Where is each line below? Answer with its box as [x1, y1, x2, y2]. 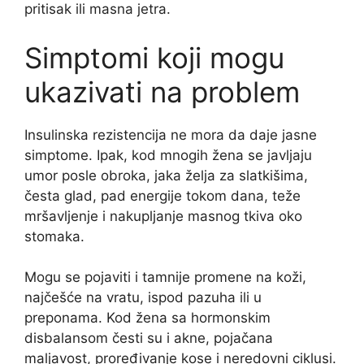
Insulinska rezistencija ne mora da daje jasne [24, 126, 317, 143]
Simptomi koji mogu [24, 40, 284, 75]
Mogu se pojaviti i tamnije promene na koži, [24, 269, 306, 286]
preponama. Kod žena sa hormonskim [24, 310, 271, 327]
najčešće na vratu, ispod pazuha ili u [24, 289, 262, 306]
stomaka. [24, 227, 84, 245]
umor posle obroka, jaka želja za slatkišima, [24, 167, 308, 184]
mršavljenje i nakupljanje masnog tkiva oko [24, 207, 302, 224]
